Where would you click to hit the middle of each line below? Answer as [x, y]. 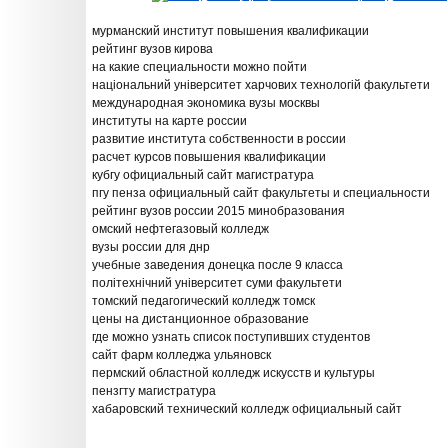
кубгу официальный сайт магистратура [203, 175]
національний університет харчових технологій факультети [261, 85]
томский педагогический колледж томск [203, 301]
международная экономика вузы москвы [206, 103]
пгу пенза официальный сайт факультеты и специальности [261, 193]
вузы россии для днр [151, 247]
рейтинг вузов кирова [152, 49]
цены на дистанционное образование [200, 319]
